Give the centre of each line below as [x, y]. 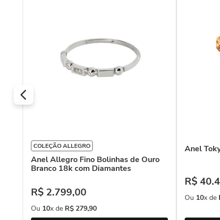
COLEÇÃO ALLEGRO [62, 146]
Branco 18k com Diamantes [81, 168]
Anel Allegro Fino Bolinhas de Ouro [95, 160]
